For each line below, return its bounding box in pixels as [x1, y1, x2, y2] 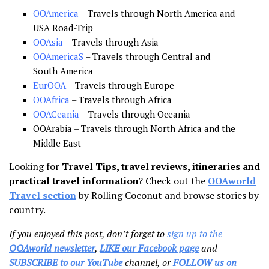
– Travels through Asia [63, 35, 159, 48]
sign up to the [167, 226, 222, 240]
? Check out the [139, 174, 208, 187]
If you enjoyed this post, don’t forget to [9, 226, 167, 240]
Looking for [9, 159, 62, 173]
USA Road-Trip [33, 21, 93, 34]
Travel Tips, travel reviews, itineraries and [62, 159, 260, 173]
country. [9, 202, 46, 216]
